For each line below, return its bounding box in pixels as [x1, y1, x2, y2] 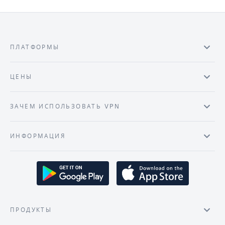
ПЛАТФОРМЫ [10, 44, 60, 51]
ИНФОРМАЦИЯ [10, 133, 65, 140]
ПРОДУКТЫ [10, 206, 52, 213]
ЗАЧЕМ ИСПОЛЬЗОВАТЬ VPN [10, 103, 121, 110]
